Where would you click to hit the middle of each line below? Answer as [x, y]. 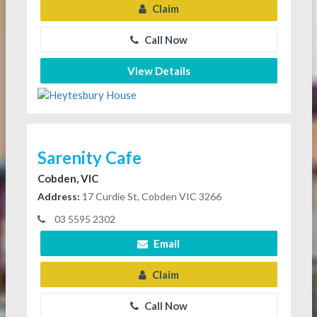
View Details [158, 71]
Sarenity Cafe [89, 157]
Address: [58, 196]
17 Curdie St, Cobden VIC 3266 [150, 196]
